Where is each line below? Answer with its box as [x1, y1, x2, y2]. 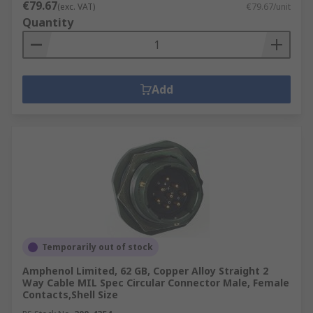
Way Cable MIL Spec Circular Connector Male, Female [22, 276, 289, 289]
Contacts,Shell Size [22, 288, 118, 301]
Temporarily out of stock [42, 241, 153, 253]
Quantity [22, 15, 73, 30]
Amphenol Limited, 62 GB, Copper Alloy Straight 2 [22, 264, 268, 277]
